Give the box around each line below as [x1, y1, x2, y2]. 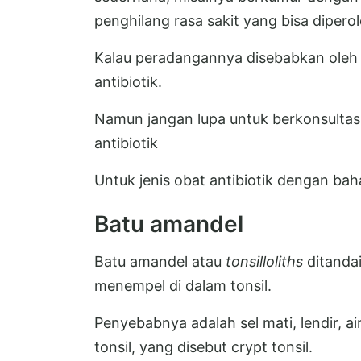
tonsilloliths [226, 252, 303, 270]
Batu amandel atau [94, 252, 226, 270]
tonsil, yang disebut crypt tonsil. [94, 338, 313, 355]
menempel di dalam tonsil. [94, 276, 272, 294]
